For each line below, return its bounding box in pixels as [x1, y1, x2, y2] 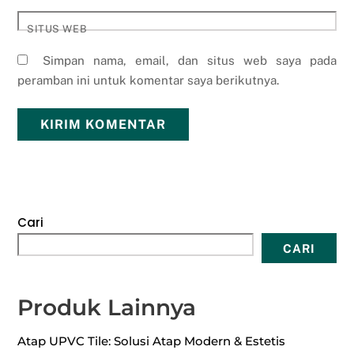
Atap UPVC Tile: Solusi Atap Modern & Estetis [17, 333, 286, 349]
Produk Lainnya [17, 294, 197, 322]
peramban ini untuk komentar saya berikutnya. [17, 73, 280, 88]
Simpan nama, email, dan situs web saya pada [43, 54, 337, 68]
